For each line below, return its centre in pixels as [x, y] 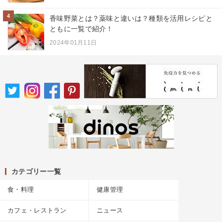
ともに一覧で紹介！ [82, 28]
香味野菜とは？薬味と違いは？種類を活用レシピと [131, 18]
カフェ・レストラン [37, 210]
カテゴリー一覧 [36, 171]
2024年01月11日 [73, 42]
